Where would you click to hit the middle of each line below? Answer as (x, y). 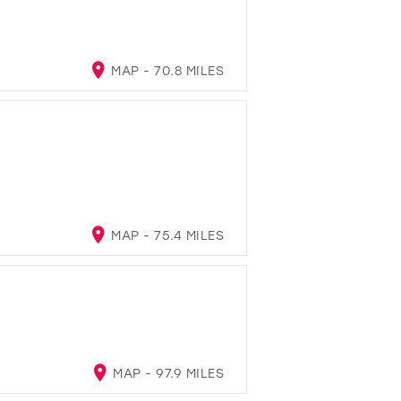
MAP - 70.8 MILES (166, 70)
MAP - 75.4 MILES (166, 235)
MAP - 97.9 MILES (166, 372)
